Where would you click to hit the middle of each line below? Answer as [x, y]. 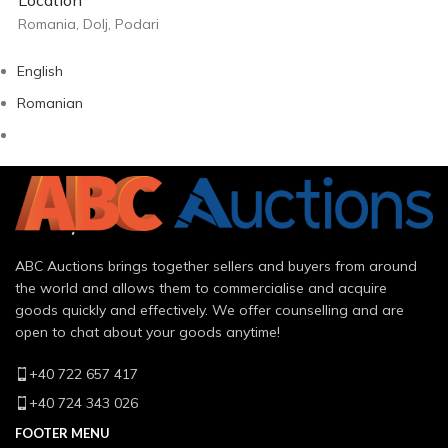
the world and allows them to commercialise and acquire [201, 288]
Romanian [50, 102]
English [40, 70]
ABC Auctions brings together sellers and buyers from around [216, 266]
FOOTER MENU [62, 433]
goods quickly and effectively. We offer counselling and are [209, 310]
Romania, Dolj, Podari [88, 23]
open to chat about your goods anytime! [147, 332]
